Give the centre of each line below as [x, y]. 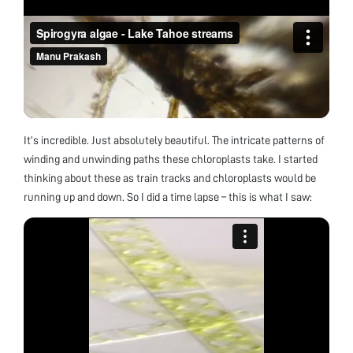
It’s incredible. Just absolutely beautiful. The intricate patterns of [174, 140]
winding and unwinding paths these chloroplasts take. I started [171, 159]
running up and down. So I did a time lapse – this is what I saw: [168, 197]
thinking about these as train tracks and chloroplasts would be [170, 178]
